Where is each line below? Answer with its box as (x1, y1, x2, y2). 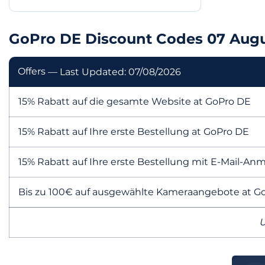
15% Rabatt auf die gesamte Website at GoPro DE (18, 95, 251, 107)
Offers (18, 65, 48, 77)
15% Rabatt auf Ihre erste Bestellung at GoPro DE (18, 125, 249, 137)
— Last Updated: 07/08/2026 (48, 66, 181, 77)
